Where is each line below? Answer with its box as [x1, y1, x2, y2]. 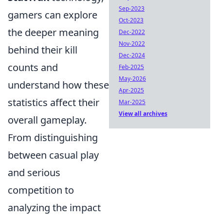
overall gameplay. [8, 113, 87, 127]
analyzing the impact [8, 201, 101, 214]
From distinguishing [8, 131, 98, 144]
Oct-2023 [119, 16, 144, 24]
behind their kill [8, 43, 77, 56]
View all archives [119, 109, 167, 118]
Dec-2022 [119, 28, 145, 36]
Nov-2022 [119, 39, 145, 48]
